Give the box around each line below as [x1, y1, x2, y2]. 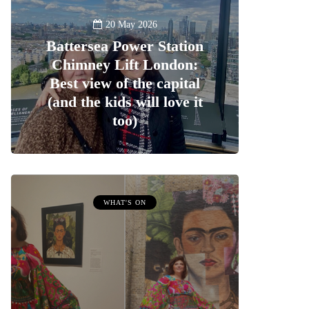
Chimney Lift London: [52, 56, 198, 74]
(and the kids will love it [47, 93, 203, 111]
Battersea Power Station [46, 37, 203, 55]
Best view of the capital [50, 74, 200, 92]
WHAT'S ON [103, 199, 146, 207]
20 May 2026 [105, 19, 157, 30]
